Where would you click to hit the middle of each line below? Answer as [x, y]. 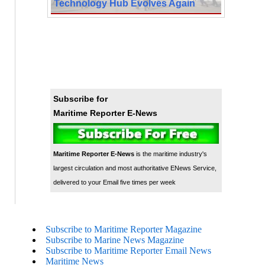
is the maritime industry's [170, 153]
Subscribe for [80, 98]
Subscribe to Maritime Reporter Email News [128, 250]
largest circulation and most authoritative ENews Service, [135, 168]
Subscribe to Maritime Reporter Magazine [124, 229]
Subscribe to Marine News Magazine [115, 240]
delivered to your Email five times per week [114, 182]
